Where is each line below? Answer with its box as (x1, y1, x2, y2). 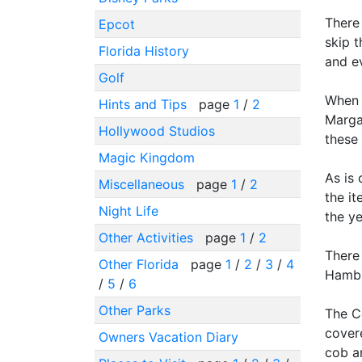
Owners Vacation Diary (98, 328, 238, 345)
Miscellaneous (98, 175, 188, 192)
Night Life (98, 202, 158, 219)
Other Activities (98, 229, 197, 246)
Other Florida (98, 255, 183, 272)
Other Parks (98, 301, 170, 318)
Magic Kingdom (98, 149, 195, 166)
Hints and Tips (98, 95, 191, 112)
